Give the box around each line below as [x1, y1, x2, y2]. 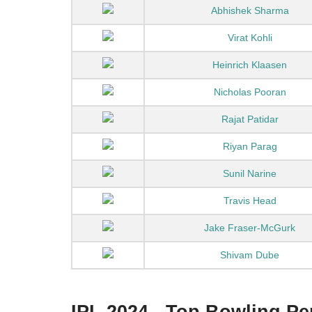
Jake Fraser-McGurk [204, 222, 295, 233]
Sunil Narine [223, 168, 276, 179]
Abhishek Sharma [210, 5, 289, 16]
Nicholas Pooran [213, 86, 286, 97]
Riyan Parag [222, 141, 277, 152]
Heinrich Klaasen [212, 59, 287, 70]
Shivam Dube [220, 249, 279, 260]
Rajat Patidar [221, 114, 279, 125]
